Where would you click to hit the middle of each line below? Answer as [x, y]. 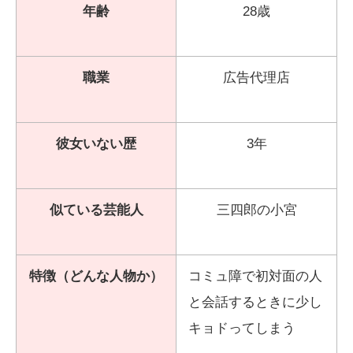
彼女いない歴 [96, 143]
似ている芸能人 [96, 209]
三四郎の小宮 [256, 209]
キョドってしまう [242, 327]
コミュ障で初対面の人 [255, 275]
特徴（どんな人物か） [96, 275]
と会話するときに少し [255, 301]
